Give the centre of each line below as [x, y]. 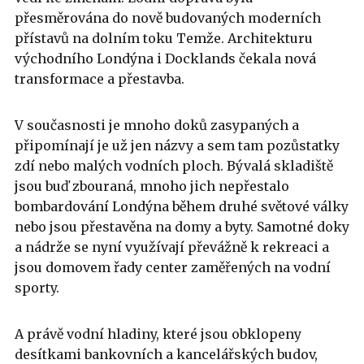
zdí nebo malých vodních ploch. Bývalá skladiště [174, 166]
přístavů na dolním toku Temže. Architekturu [164, 39]
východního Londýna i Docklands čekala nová [165, 59]
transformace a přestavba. [101, 79]
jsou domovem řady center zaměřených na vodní [173, 268]
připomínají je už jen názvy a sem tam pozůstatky [177, 146]
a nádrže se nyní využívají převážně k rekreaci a [172, 247]
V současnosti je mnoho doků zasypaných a [157, 126]
